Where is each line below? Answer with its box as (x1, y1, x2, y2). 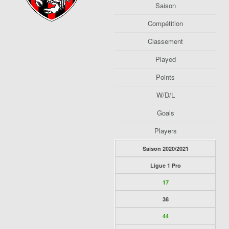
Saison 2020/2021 (142, 145, 189, 152)
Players (154, 126, 177, 135)
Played (155, 54, 176, 64)
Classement (148, 36, 183, 46)
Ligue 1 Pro (150, 162, 181, 169)
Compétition (148, 18, 183, 28)
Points (156, 72, 175, 82)
